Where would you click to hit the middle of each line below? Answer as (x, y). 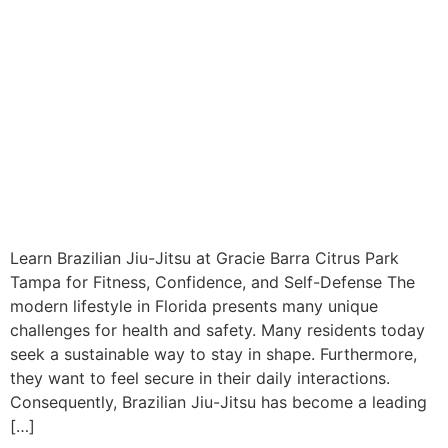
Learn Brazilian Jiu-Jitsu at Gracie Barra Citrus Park (204, 258)
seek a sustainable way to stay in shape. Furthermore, (213, 354)
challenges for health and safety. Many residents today (217, 330)
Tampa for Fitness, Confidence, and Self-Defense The (212, 282)
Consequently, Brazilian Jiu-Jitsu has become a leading (218, 402)
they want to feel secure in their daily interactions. (200, 378)
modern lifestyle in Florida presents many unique (194, 306)
